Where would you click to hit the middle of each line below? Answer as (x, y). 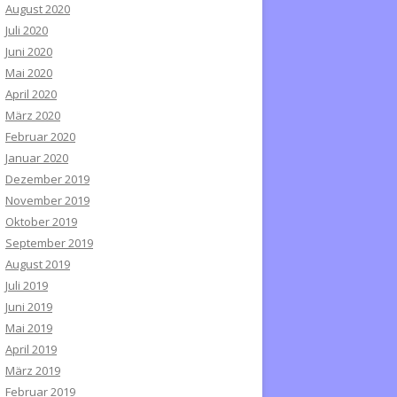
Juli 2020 (27, 30)
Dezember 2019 (47, 179)
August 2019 (38, 264)
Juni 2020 (29, 51)
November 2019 (47, 200)
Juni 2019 (29, 307)
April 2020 (31, 94)
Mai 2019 (29, 328)
